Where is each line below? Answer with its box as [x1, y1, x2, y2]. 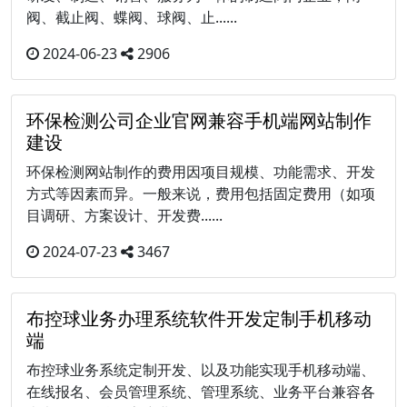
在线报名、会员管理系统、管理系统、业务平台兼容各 [26, 382, 375, 402]
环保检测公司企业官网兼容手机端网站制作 [26, 108, 372, 134]
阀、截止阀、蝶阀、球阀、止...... [26, 7, 237, 28]
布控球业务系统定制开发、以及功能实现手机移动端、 [26, 360, 375, 381]
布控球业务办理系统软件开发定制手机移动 [26, 306, 372, 332]
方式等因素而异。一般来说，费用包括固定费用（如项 [26, 184, 375, 204]
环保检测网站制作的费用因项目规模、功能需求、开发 [26, 162, 375, 183]
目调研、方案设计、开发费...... [26, 205, 223, 226]
